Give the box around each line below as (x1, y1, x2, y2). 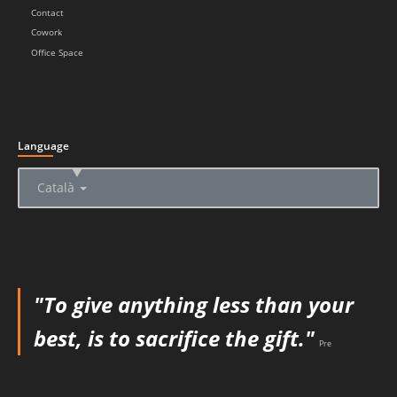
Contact (31, 6, 64, 19)
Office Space (31, 46, 83, 58)
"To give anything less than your (34, 289, 354, 319)
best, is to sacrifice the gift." (34, 323, 315, 353)
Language (18, 137, 69, 153)
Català (37, 178, 78, 196)
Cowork (31, 27, 62, 39)
